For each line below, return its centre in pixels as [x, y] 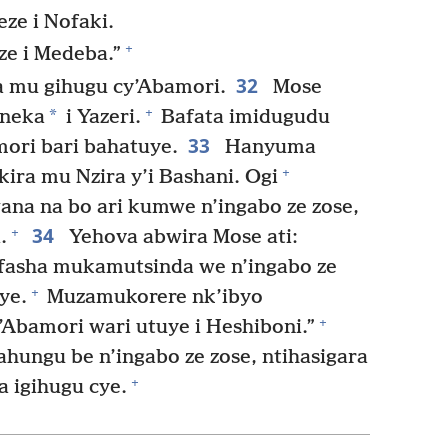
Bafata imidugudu [243, 118]
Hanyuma [267, 148]
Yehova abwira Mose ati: [180, 238]
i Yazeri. [101, 118]
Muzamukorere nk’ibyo [152, 298]
